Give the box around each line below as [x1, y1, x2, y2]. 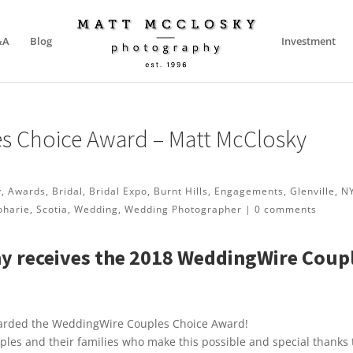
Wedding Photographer [124, 203, 243, 216]
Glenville [290, 184, 336, 198]
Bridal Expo [89, 184, 148, 198]
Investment [281, 34, 336, 48]
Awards [8, 184, 46, 198]
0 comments [255, 203, 318, 216]
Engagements [214, 184, 284, 198]
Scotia [36, 203, 69, 216]
